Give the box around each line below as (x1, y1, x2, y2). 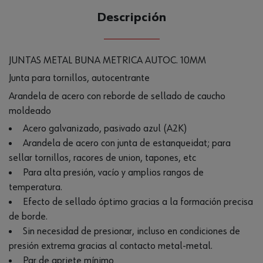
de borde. (9, 211, 48, 222)
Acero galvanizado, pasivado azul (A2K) (22, 123, 187, 134)
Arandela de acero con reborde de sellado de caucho (9, 90, 225, 102)
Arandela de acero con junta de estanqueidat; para (22, 137, 231, 149)
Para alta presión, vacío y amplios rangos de (22, 167, 204, 178)
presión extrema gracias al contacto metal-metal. (9, 240, 213, 251)
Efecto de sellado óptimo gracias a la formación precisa (22, 196, 253, 207)
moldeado (9, 105, 51, 116)
